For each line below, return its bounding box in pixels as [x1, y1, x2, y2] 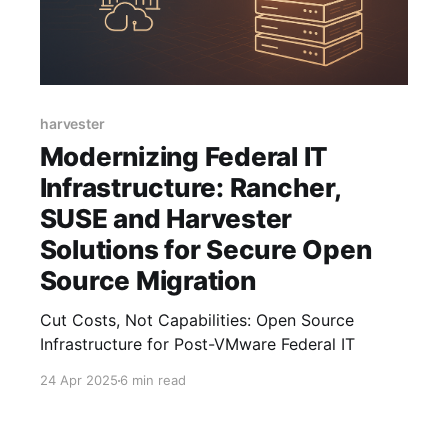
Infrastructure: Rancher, [39, 172, 341, 204]
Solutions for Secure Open [39, 234, 372, 266]
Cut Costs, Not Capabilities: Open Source [39, 310, 354, 331]
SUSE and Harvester [39, 203, 293, 235]
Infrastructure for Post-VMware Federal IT [39, 334, 355, 355]
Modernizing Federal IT [39, 141, 329, 173]
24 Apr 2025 [39, 372, 118, 389]
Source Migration [39, 265, 256, 297]
